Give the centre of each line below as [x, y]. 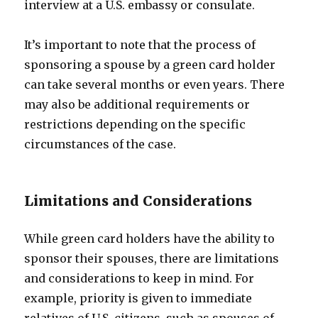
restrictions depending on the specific [135, 124]
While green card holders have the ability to [150, 238]
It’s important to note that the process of [140, 45]
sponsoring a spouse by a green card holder [150, 65]
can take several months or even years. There [155, 84]
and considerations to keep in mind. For [139, 278]
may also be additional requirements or [137, 104]
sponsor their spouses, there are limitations [152, 258]
